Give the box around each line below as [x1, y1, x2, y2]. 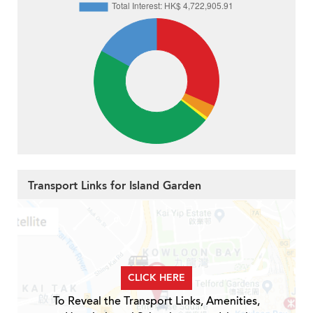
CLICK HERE [128, 271, 185, 285]
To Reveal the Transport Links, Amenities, [53, 293, 260, 310]
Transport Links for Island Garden [28, 178, 201, 194]
